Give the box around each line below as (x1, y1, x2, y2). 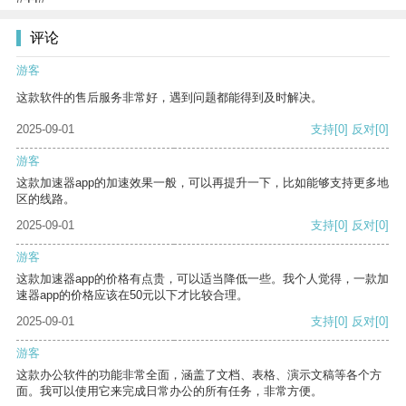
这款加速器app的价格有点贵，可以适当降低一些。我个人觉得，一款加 (16, 272, 389, 286)
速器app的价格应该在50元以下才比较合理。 (16, 288, 248, 303)
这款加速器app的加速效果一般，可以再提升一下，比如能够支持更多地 (16, 176, 389, 190)
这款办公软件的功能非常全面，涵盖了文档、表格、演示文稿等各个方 (16, 368, 382, 382)
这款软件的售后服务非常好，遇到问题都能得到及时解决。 (16, 91, 323, 105)
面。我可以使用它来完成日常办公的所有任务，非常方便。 (16, 384, 323, 399)
